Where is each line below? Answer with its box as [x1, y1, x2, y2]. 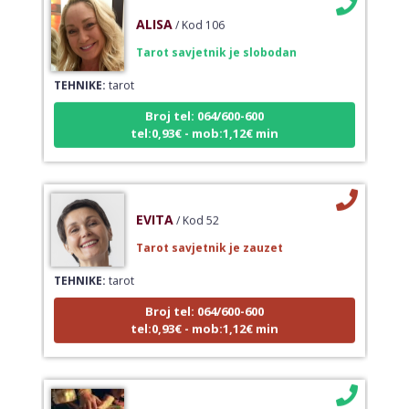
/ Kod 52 [175, 199, 219, 215]
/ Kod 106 [174, 4, 225, 20]
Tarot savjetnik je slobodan [135, 31, 297, 47]
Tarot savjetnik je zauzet [135, 226, 283, 243]
